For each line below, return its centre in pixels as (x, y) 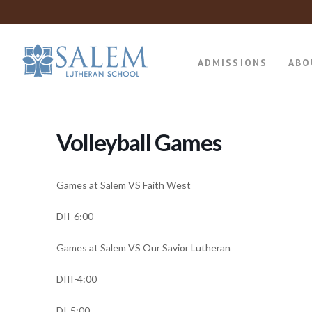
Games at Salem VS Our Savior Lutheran (143, 248)
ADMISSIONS (233, 62)
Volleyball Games (139, 142)
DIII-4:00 (76, 279)
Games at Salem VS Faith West (123, 185)
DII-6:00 (75, 216)
